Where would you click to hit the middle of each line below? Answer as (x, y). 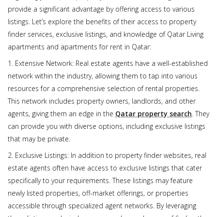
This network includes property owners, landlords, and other (102, 101)
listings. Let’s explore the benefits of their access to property (102, 21)
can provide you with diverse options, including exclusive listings (107, 126)
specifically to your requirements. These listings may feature (100, 180)
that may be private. (39, 139)
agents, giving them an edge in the (62, 113)
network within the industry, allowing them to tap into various (103, 76)
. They (201, 113)
